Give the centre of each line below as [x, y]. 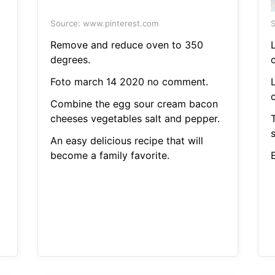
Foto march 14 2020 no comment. [129, 82]
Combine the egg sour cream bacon [134, 104]
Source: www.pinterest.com [104, 24]
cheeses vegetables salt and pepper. [135, 119]
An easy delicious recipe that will [126, 141]
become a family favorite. [110, 156]
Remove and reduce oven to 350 [126, 45]
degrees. [70, 60]
